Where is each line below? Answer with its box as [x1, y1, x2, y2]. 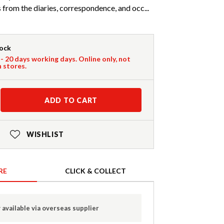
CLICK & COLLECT [65, 166, 126, 175]
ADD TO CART [44, 96, 97, 105]
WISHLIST [26, 130, 64, 139]
